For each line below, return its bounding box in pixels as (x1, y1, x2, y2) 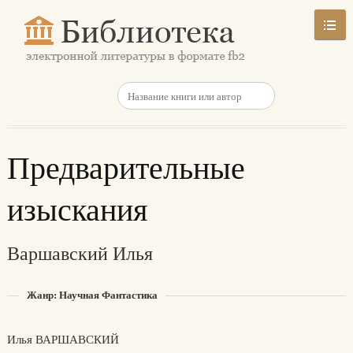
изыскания (6, 188, 147, 229)
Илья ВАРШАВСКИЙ (6, 331, 119, 347)
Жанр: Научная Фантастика (26, 287, 158, 302)
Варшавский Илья (6, 240, 153, 266)
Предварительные (6, 146, 245, 188)
